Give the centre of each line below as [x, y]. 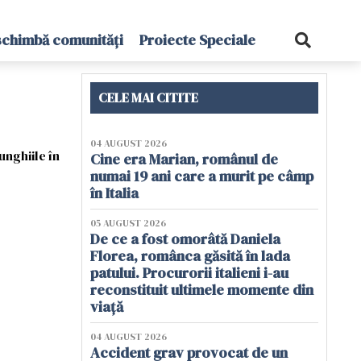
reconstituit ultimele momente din [202, 290]
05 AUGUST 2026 [128, 223]
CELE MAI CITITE [148, 98]
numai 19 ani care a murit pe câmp [202, 176]
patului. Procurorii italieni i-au [189, 273]
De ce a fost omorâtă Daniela [185, 239]
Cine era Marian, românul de [184, 159]
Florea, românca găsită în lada [190, 256]
